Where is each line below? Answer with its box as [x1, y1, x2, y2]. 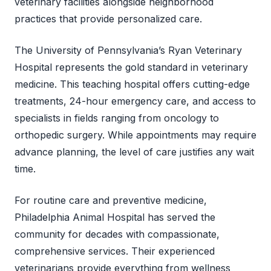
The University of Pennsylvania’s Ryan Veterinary [15, 44, 242, 56]
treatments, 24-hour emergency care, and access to [15, 94, 256, 107]
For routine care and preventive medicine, [15, 194, 207, 206]
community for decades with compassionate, [15, 227, 220, 240]
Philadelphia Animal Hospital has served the [15, 211, 215, 223]
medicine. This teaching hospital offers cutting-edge [15, 77, 250, 90]
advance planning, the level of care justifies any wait [15, 145, 254, 158]
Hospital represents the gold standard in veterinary [15, 60, 248, 73]
